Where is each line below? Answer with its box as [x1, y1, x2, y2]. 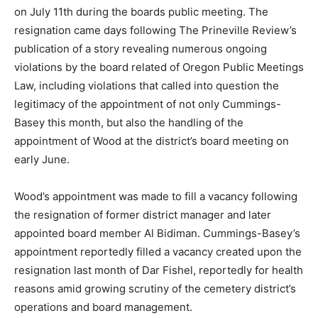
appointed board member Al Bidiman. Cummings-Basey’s [14, 226, 300, 241]
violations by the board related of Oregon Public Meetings [14, 60, 304, 75]
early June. [14, 153, 70, 167]
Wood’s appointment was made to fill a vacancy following [14, 190, 297, 204]
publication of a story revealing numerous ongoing [14, 42, 267, 56]
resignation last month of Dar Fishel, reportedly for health [14, 263, 303, 278]
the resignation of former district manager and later [14, 208, 271, 222]
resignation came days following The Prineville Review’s [14, 23, 297, 38]
